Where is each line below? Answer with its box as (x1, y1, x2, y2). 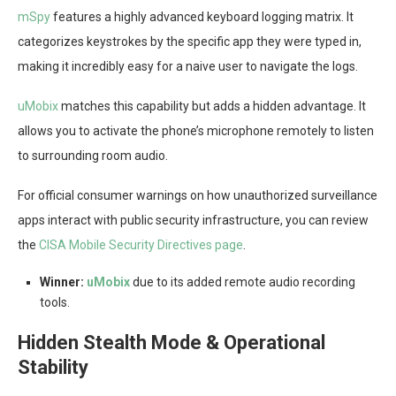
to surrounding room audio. (18, 148, 168, 164)
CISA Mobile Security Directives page (39, 238, 243, 253)
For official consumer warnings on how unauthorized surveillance (18, 188, 377, 203)
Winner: (40, 275, 84, 290)
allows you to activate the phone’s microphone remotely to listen (18, 124, 374, 139)
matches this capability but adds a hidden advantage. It (58, 99, 366, 114)
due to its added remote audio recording (130, 275, 355, 290)
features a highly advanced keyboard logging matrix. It (50, 10, 354, 25)
